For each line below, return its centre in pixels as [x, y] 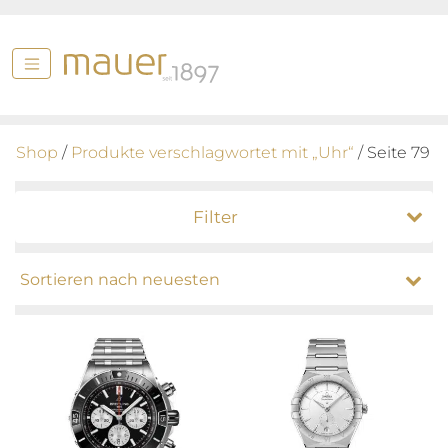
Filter [215, 217]
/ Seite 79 [392, 152]
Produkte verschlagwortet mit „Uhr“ [212, 152]
